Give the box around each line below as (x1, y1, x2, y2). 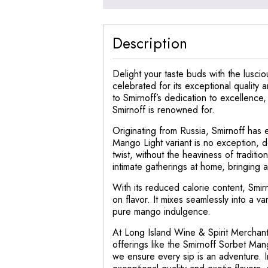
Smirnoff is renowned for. (112, 102, 215, 117)
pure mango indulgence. (112, 204, 211, 218)
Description (112, 32, 187, 54)
